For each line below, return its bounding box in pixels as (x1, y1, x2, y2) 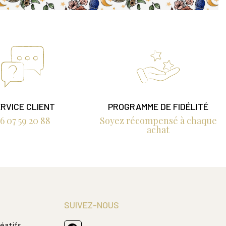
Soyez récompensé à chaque (99, 115, 217, 127)
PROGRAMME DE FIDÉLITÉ (108, 101, 209, 112)
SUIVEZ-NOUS (64, 199, 119, 211)
